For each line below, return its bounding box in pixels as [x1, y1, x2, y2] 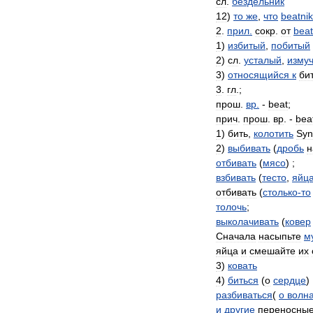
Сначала [216, 231, 256, 242]
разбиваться [216, 289, 272, 300]
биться [228, 275, 259, 286]
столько [263, 187, 298, 198]
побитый [271, 40, 310, 51]
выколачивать [216, 216, 279, 227]
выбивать [228, 143, 270, 154]
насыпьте [259, 231, 301, 242]
